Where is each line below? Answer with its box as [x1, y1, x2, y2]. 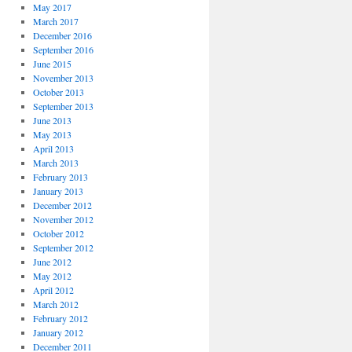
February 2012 [32, 312, 88, 324]
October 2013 [32, 86, 84, 98]
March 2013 [32, 156, 79, 169]
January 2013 [32, 185, 83, 197]
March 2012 [32, 298, 79, 310]
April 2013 [32, 142, 74, 155]
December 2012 [32, 199, 92, 211]
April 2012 [32, 284, 74, 296]
